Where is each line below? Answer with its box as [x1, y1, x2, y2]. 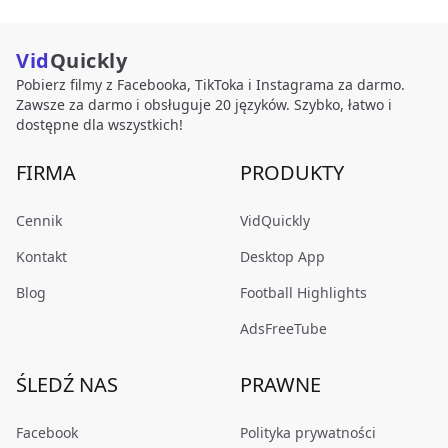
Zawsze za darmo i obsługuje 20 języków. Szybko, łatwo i [16, 95, 392, 114]
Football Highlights [240, 283, 367, 302]
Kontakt [16, 247, 67, 266]
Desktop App [240, 247, 325, 266]
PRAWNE [240, 371, 321, 398]
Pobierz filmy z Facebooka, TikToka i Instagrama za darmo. [16, 75, 405, 94]
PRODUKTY [240, 159, 344, 186]
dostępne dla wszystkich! [16, 115, 183, 134]
